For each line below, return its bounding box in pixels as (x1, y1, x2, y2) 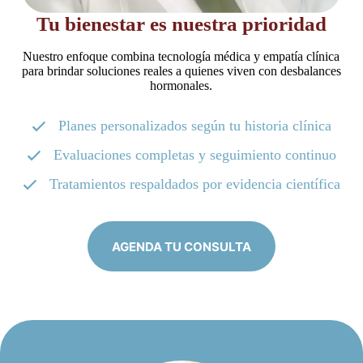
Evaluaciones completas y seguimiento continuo (53, 147, 336, 164)
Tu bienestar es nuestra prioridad (36, 12, 327, 35)
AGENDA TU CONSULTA (111, 238, 251, 254)
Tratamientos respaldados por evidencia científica (49, 176, 340, 193)
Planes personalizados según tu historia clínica (58, 117, 331, 135)
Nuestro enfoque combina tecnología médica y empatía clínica (23, 49, 340, 64)
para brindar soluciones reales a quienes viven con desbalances (21, 64, 341, 79)
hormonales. (150, 79, 213, 93)
